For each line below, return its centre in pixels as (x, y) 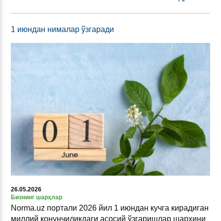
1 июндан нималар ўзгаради (62, 29)
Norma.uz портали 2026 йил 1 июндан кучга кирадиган (110, 208)
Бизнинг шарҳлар (37, 197)
